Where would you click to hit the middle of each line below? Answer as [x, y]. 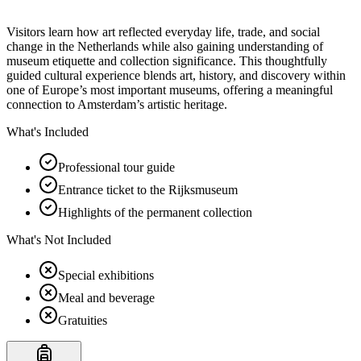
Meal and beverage [106, 297]
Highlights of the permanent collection [155, 212]
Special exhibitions [106, 275]
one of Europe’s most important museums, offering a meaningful [170, 89]
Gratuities [83, 320]
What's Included [48, 131]
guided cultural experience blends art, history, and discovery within [176, 75]
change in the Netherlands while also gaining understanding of [165, 46]
